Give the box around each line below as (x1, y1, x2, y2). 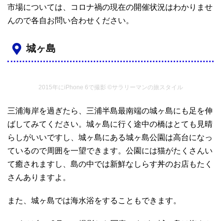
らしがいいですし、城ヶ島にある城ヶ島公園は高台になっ (7, 133, 213, 142)
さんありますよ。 (7, 173, 71, 182)
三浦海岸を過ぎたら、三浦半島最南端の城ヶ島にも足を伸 (7, 106, 213, 115)
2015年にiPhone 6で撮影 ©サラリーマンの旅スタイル (38, 83, 183, 91)
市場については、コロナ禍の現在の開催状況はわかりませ (7, 2, 213, 11)
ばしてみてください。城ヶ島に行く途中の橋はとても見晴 (7, 119, 213, 128)
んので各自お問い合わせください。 (7, 16, 134, 25)
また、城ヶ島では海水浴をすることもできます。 (7, 196, 181, 205)
